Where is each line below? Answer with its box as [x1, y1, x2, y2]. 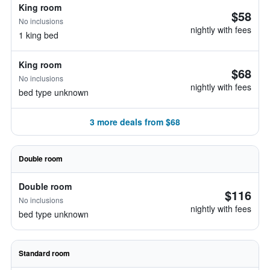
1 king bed [19, 29, 58, 41]
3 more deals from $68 [90, 116, 180, 128]
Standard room [19, 248, 70, 259]
